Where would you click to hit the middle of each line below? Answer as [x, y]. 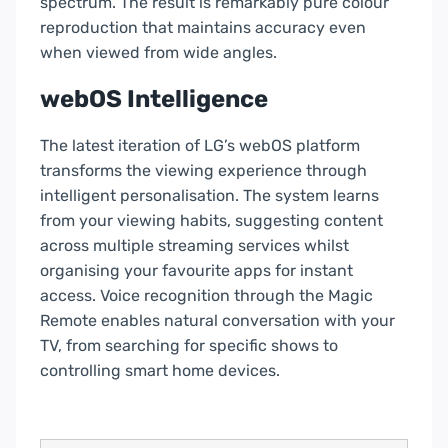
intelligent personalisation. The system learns [209, 196]
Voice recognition [165, 296]
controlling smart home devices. [160, 371]
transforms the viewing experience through [203, 171]
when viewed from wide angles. [158, 53]
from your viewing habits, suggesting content [211, 221]
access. [70, 296]
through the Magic [301, 296]
